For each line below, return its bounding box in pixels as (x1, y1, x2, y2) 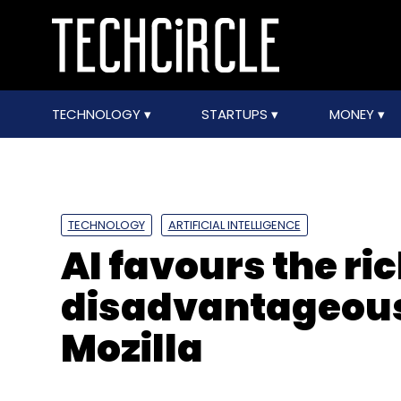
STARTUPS (201, 105, 272, 124)
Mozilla (60, 322, 203, 375)
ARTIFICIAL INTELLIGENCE (167, 217, 301, 234)
